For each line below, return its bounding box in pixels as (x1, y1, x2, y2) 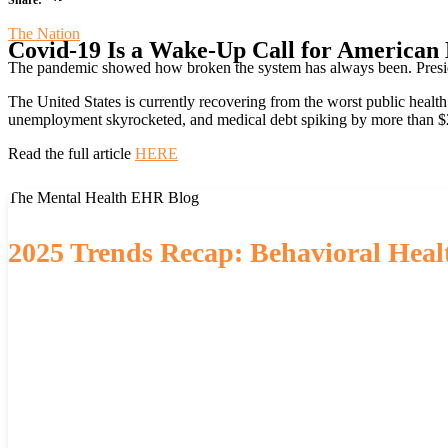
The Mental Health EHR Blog (8, 189, 199, 207)
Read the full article (8, 144, 135, 162)
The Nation (8, 24, 80, 42)
